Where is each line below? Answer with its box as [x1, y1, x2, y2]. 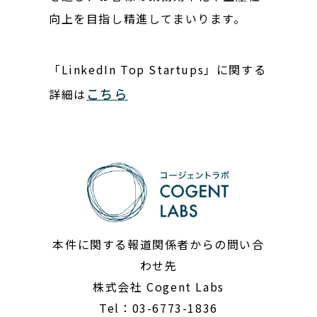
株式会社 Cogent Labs [93, 278, 224, 295]
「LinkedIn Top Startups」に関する [48, 61, 267, 78]
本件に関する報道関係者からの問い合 [52, 236, 265, 253]
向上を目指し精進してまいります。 [48, 10, 246, 27]
